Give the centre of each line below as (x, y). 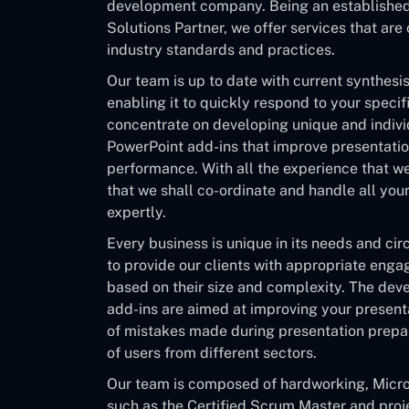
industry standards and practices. (221, 50)
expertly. (136, 212)
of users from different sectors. (212, 353)
